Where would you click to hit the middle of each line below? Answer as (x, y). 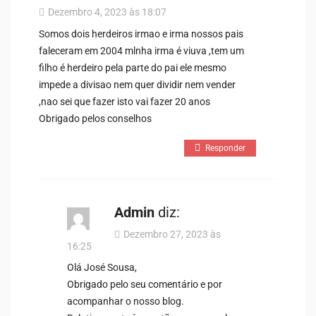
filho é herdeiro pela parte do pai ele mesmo (133, 67)
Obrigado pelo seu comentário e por (145, 284)
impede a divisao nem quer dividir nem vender (137, 84)
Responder (225, 148)
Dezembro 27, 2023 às (172, 234)
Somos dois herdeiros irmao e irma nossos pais (141, 34)
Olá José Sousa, (102, 267)
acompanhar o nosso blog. (126, 301)
